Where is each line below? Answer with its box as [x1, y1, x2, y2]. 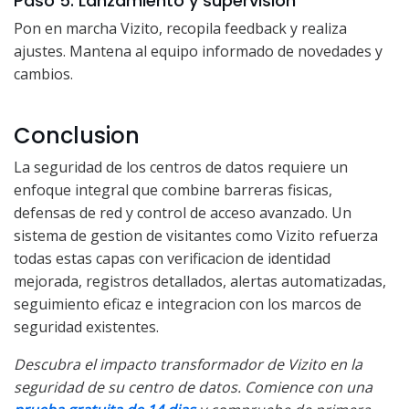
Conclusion [14, 121, 140, 152]
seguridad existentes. [14, 317, 159, 338]
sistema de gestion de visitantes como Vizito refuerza [14, 225, 378, 246]
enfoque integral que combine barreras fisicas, [14, 180, 332, 201]
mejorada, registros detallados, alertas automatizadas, [14, 271, 386, 292]
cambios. [14, 64, 73, 85]
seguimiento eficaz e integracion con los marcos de [14, 294, 362, 315]
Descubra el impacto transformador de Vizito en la [14, 354, 362, 375]
